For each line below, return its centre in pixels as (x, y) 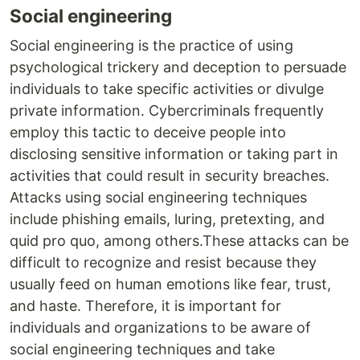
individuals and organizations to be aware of (160, 328)
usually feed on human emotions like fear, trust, (170, 284)
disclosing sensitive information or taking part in (174, 154)
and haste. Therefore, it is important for (145, 306)
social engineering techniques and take (142, 350)
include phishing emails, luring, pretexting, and (167, 219)
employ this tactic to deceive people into (148, 133)
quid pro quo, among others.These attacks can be (179, 241)
